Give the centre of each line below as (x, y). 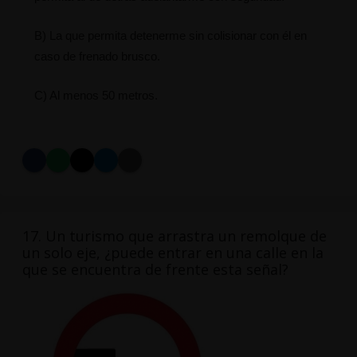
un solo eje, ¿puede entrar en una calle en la (173, 253)
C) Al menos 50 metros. (96, 96)
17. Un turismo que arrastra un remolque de (174, 236)
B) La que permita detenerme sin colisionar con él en (170, 36)
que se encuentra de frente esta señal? (155, 270)
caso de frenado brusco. (97, 57)
